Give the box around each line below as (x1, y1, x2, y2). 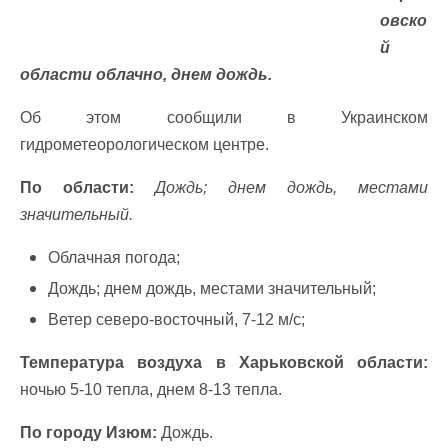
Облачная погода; (48, 249, 181, 266)
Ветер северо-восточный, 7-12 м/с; (48, 311, 306, 329)
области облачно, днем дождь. (20, 66, 272, 83)
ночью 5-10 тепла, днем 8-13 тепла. (20, 381, 282, 399)
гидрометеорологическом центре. (20, 136, 269, 153)
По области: (20, 179, 134, 196)
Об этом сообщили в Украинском (20, 109, 428, 126)
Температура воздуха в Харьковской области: (20, 354, 428, 372)
